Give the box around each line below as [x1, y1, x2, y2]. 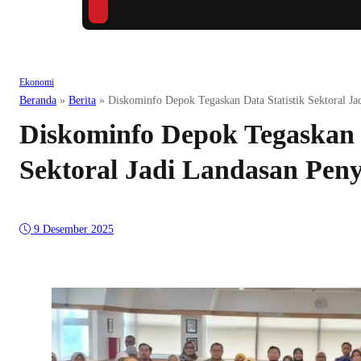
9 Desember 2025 [34, 223, 114, 236]
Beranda [19, 94, 56, 107]
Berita [68, 94, 96, 107]
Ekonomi [19, 77, 54, 89]
